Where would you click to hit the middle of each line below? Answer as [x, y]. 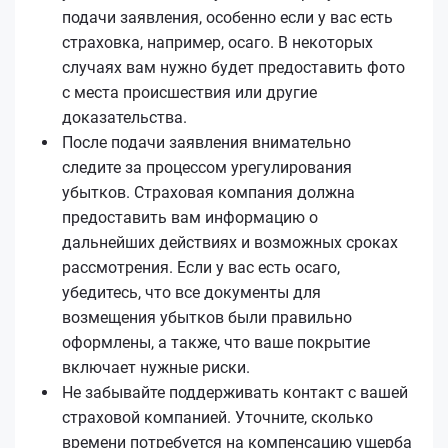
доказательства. [124, 117]
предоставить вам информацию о [190, 217]
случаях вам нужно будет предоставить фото [233, 67]
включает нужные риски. [156, 367]
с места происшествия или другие [189, 92]
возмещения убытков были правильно [207, 317]
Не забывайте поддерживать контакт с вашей [235, 392]
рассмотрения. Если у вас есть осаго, [201, 267]
